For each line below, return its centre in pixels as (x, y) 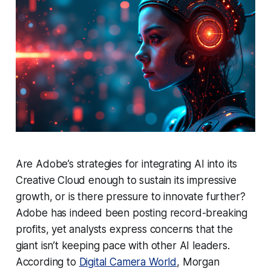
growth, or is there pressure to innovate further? (130, 196)
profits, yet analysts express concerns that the (124, 229)
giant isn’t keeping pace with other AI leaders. (122, 245)
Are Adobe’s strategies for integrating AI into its (126, 164)
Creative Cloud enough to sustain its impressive (126, 180)
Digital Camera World (128, 262)
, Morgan (198, 262)
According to (47, 262)
